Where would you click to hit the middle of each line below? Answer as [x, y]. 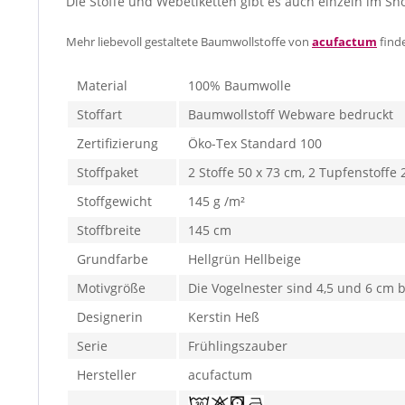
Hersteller [107, 375]
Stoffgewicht [114, 201]
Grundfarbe [113, 259]
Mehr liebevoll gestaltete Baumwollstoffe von [189, 42]
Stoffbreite [109, 230]
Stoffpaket [108, 172]
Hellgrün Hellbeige [245, 259]
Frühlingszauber [238, 346]
